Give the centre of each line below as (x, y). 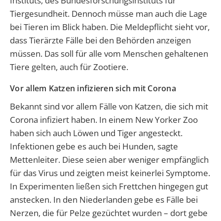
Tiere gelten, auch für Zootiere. (69, 67)
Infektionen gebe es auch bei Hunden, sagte (94, 146)
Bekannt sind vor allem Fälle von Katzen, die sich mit (109, 106)
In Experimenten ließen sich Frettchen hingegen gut (109, 186)
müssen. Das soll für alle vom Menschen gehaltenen (109, 54)
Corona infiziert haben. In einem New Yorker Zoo (104, 119)
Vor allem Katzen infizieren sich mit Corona (93, 89)
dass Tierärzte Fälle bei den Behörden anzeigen (100, 40)
